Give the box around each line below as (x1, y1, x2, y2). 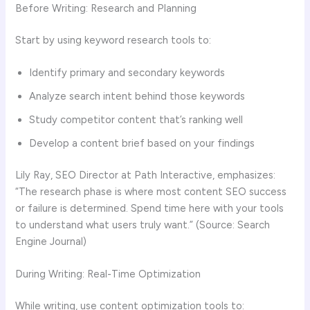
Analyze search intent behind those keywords (29, 90, 246, 103)
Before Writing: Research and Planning (15, 1, 197, 15)
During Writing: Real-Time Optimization (15, 268, 201, 281)
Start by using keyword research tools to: (15, 33, 212, 46)
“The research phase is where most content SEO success (15, 185, 287, 198)
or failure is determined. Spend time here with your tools (15, 201, 284, 215)
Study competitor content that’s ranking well (29, 113, 244, 127)
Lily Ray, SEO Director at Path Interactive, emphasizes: (15, 168, 276, 181)
